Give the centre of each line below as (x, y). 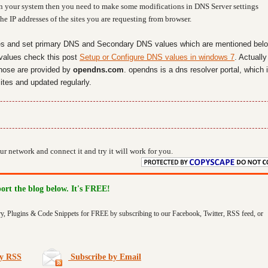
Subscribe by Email (105, 257)
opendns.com (98, 70)
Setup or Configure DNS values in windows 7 (157, 57)
